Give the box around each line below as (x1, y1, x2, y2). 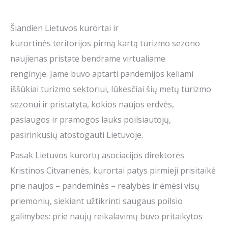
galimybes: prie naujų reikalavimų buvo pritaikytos (10, 211, 203, 222)
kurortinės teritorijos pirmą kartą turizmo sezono (10, 38, 200, 49)
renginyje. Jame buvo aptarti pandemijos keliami (10, 68, 193, 80)
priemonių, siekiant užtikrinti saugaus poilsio (10, 195, 183, 207)
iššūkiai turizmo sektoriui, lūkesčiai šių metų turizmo (10, 83, 211, 95)
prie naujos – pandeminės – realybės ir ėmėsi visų (10, 180, 199, 192)
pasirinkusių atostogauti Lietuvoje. (10, 129, 145, 141)
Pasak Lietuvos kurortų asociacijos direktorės (10, 150, 184, 161)
